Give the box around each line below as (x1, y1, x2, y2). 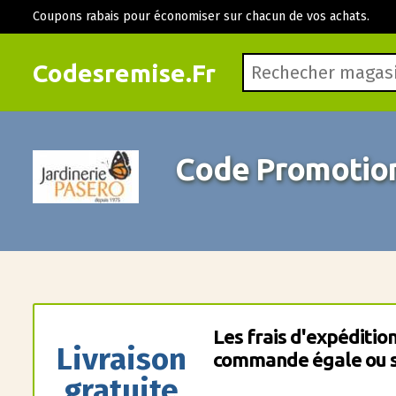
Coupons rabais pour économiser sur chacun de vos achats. (32, 9, 369, 25)
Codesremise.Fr (32, 59, 216, 87)
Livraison (56, 340, 187, 377)
